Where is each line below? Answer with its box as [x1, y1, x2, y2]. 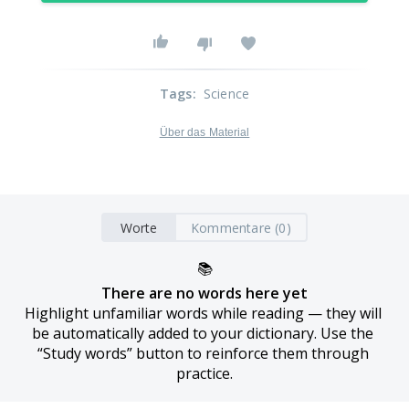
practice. [176, 363, 233, 383]
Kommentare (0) [191, 218, 291, 236]
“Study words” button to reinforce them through [37, 343, 369, 363]
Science [203, 85, 250, 102]
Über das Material [159, 126, 250, 139]
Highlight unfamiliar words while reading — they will [24, 303, 382, 323]
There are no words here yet [101, 283, 308, 303]
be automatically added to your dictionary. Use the [32, 323, 373, 343]
